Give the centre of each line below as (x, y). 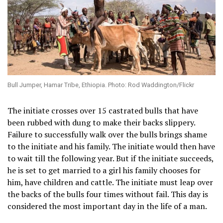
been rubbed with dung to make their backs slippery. (101, 123)
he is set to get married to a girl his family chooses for (104, 170)
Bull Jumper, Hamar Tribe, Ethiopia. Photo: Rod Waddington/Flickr (101, 85)
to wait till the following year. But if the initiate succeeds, (111, 159)
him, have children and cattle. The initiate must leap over (110, 182)
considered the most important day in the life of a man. (107, 206)
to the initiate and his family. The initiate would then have (111, 147)
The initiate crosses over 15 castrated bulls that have (103, 111)
